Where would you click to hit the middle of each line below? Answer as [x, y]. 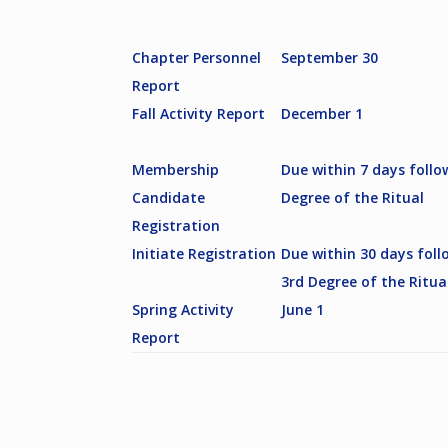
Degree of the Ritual [352, 198]
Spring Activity [183, 310]
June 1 [302, 310]
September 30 [329, 58]
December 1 [322, 114]
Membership [175, 170]
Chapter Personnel [196, 58]
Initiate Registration [204, 254]
